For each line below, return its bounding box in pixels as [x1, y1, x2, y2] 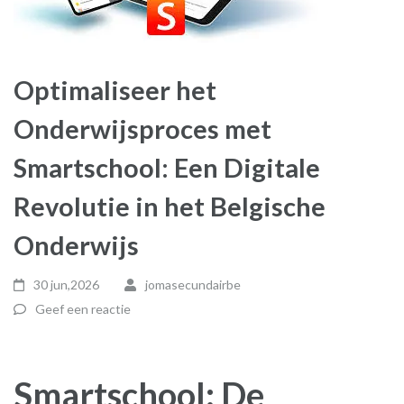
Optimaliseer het [14, 74, 216, 106]
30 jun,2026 [33, 277, 100, 292]
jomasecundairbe [144, 277, 241, 292]
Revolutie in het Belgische [14, 190, 326, 222]
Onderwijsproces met [14, 113, 271, 144]
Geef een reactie [35, 301, 131, 317]
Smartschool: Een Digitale [14, 151, 320, 183]
